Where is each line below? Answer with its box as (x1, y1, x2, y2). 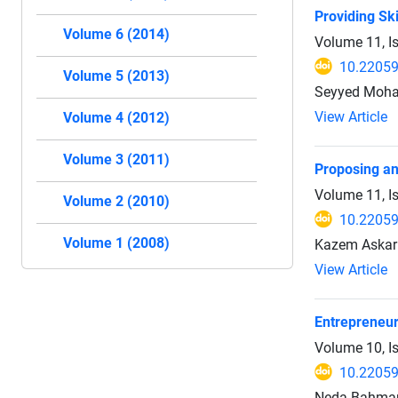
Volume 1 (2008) (63, 235, 170, 251)
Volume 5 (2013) (63, 68, 170, 84)
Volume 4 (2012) (63, 109, 170, 126)
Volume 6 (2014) (63, 26, 170, 43)
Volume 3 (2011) (63, 151, 170, 168)
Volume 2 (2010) (63, 193, 170, 210)
